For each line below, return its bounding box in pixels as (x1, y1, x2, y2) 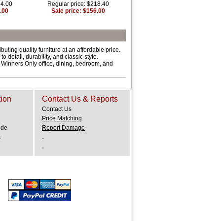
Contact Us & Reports (42, 95, 118, 103)
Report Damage (42, 124, 85, 131)
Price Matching (42, 115, 82, 122)
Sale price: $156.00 (51, 7, 105, 14)
